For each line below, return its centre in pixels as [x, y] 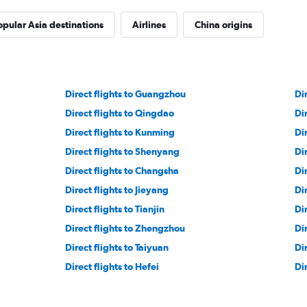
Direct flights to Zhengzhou [125, 229]
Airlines [149, 25]
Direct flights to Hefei [112, 267]
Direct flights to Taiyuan [117, 248]
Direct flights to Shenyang [123, 152]
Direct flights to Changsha [122, 171]
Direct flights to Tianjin [115, 209]
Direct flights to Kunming [120, 133]
